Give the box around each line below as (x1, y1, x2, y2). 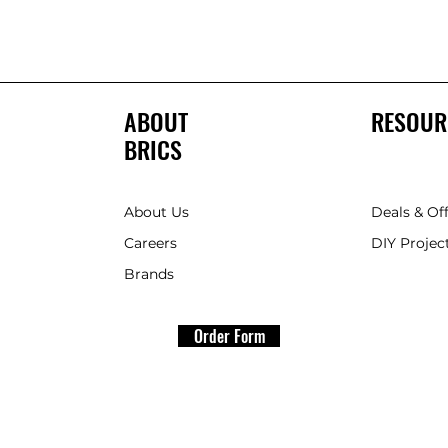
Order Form (193, 324, 265, 348)
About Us (124, 203, 190, 221)
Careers (124, 234, 178, 252)
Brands (124, 265, 175, 283)
